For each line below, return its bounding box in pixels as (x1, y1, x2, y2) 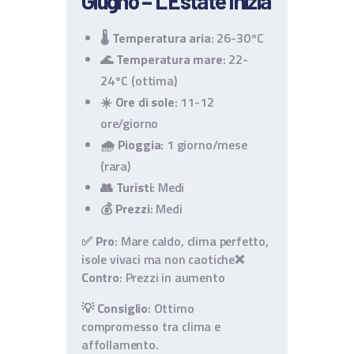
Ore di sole (115, 92, 175, 112)
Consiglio (96, 299, 149, 318)
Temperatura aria (111, 28, 211, 48)
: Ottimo (148, 299, 194, 318)
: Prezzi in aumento (119, 268, 225, 288)
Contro (81, 268, 119, 288)
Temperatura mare (115, 50, 223, 70)
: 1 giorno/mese (160, 135, 247, 155)
